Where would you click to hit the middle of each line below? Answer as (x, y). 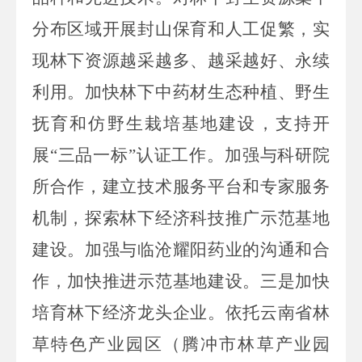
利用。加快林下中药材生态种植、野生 (181, 92)
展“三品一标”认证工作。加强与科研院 (181, 155)
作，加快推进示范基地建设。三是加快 (181, 281)
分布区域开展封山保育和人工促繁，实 (181, 29)
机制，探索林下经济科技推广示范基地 (181, 218)
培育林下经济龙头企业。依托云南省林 (181, 312)
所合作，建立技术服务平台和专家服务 (181, 186)
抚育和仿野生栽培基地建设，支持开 (181, 123)
